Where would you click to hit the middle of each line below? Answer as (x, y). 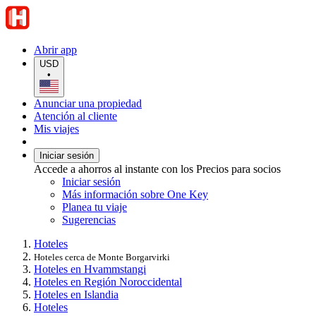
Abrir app (55, 50)
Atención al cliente (75, 116)
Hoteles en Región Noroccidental (108, 281)
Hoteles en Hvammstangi (90, 269)
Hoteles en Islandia (76, 294)
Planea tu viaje (95, 207)
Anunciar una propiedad (88, 103)
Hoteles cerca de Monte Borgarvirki (102, 257)
